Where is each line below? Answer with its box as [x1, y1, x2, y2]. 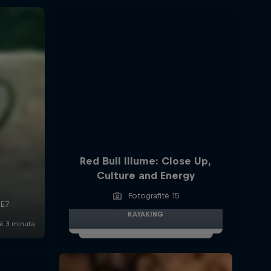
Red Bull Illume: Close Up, [80, 154, 212, 167]
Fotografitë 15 [128, 191, 180, 200]
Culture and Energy [96, 169, 195, 181]
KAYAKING [128, 210, 164, 218]
